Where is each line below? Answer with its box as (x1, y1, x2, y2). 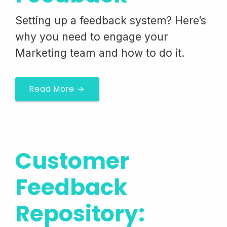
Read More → (29, 84, 85, 94)
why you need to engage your (15, 30, 168, 43)
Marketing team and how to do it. (15, 46, 185, 59)
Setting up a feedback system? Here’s (15, 14, 206, 27)
